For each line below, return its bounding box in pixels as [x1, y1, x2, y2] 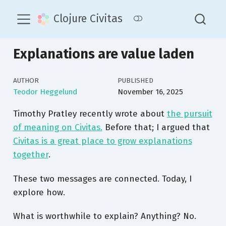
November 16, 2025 [117, 87, 183, 96]
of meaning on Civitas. [13, 122, 102, 133]
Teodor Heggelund [13, 87, 77, 96]
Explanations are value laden [13, 46, 194, 62]
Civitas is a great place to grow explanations [13, 136, 192, 147]
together [13, 149, 48, 160]
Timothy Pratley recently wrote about [13, 108, 167, 120]
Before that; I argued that [102, 122, 210, 133]
